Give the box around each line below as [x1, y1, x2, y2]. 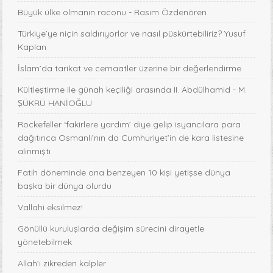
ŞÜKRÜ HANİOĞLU [18, 97, 93, 109]
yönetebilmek [18, 236, 73, 248]
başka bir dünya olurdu [18, 180, 112, 192]
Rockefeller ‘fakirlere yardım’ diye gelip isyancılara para [18, 119, 241, 130]
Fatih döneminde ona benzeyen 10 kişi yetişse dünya [18, 167, 231, 179]
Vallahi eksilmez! [18, 202, 83, 213]
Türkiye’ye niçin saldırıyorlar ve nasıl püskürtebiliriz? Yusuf [18, 28, 246, 40]
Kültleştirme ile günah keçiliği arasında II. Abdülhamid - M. [18, 84, 247, 96]
